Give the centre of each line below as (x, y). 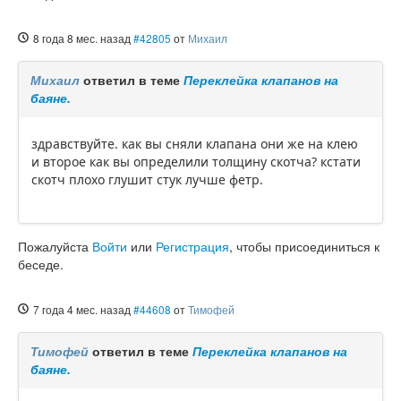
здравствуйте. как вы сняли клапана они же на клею (195, 144)
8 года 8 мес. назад (82, 38)
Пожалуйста (55, 247)
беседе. (41, 264)
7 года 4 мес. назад (82, 310)
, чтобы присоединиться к (304, 247)
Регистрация (192, 247)
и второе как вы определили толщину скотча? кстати (196, 162)
